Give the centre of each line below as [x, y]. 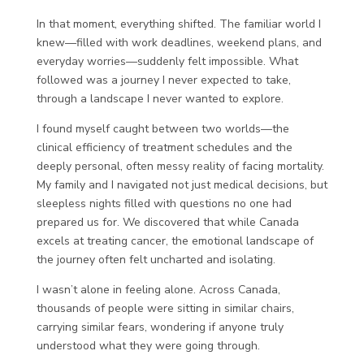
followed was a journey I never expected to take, [163, 80]
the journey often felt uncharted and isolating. [156, 260]
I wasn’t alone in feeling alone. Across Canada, [158, 290]
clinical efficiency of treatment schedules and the [164, 147]
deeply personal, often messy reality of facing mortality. [180, 166]
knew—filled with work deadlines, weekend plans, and [179, 43]
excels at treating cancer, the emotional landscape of [175, 241]
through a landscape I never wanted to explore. [160, 99]
